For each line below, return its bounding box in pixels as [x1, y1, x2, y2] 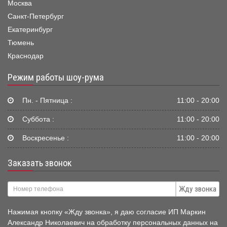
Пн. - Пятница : [20, 97, 72, 105]
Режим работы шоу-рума [8, 72, 104, 84]
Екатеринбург [8, 26, 53, 34]
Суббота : [20, 116, 54, 124]
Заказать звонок [8, 158, 72, 169]
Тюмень [8, 39, 34, 47]
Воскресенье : [20, 134, 69, 142]
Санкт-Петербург [8, 13, 64, 21]
